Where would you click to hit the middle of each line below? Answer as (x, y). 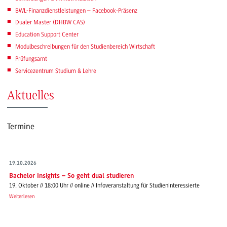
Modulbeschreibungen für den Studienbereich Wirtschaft (85, 47)
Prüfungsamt (31, 59)
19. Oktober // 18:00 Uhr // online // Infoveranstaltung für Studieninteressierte (105, 185)
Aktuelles (31, 96)
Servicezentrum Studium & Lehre (55, 71)
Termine (21, 126)
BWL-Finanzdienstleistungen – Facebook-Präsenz (76, 10)
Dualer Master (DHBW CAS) (50, 23)
